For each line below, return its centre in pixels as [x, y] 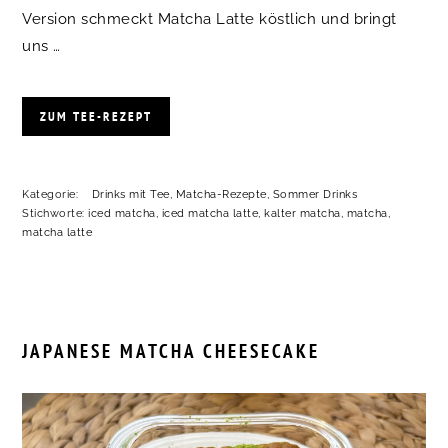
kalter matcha [302, 213]
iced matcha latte [210, 213]
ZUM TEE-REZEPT [96, 116]
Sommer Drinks [315, 194]
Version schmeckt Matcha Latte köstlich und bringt [209, 18]
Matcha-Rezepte [221, 194]
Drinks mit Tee [130, 194]
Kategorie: [52, 194]
